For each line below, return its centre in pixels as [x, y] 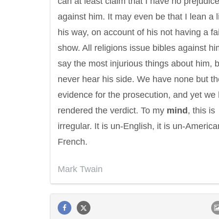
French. [73, 142]
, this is [201, 110]
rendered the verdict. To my [112, 110]
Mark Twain [80, 169]
